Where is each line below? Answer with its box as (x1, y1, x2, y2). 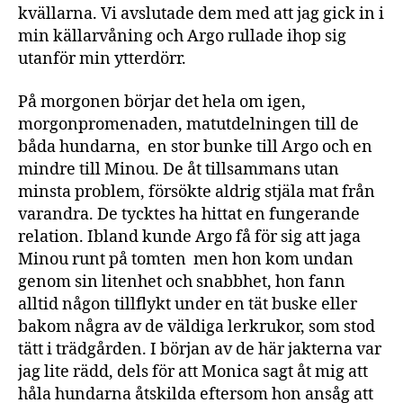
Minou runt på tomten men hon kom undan (18, 248, 354, 270)
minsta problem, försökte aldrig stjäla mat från (18, 181, 375, 202)
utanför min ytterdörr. (18, 49, 190, 69)
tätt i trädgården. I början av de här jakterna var (18, 338, 381, 360)
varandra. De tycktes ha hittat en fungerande (18, 203, 360, 225)
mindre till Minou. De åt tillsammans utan (18, 158, 339, 180)
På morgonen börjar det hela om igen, (18, 91, 309, 112)
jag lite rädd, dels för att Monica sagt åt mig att (18, 361, 368, 382)
